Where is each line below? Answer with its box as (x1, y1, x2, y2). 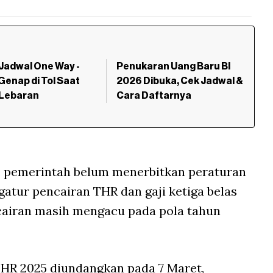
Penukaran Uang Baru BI (116, 62, 230, 72)
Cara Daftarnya (116, 91, 191, 101)
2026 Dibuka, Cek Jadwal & (116, 76, 243, 87)
